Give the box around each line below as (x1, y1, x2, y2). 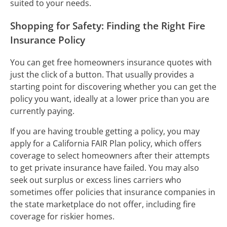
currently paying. (10, 105, 77, 117)
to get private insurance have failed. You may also (10, 162, 199, 174)
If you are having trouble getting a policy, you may (10, 126, 200, 137)
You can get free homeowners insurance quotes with (10, 57, 212, 68)
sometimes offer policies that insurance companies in (10, 186, 215, 198)
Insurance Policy (10, 33, 85, 46)
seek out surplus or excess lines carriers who (10, 174, 181, 186)
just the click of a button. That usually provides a (10, 69, 194, 81)
